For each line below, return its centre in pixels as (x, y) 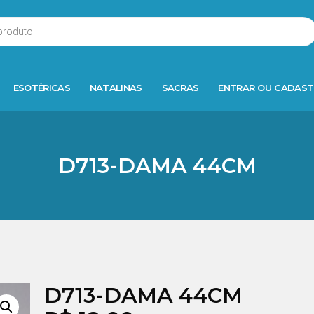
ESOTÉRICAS (41, 87)
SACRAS (180, 87)
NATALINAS (116, 87)
